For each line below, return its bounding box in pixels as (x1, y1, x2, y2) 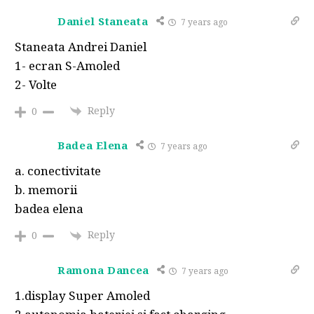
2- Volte (15, 76, 57, 93)
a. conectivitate (15, 163, 101, 179)
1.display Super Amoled (15, 287, 150, 303)
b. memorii (15, 182, 77, 198)
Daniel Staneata (57, 14, 149, 28)
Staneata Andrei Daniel (15, 39, 146, 55)
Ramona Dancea (57, 262, 150, 277)
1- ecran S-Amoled (15, 57, 120, 74)
